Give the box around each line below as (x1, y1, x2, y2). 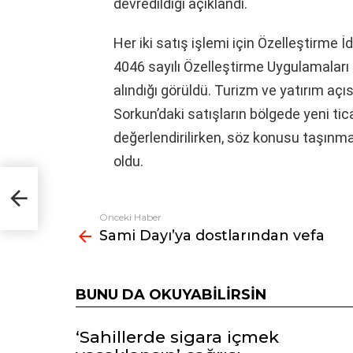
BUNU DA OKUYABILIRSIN (76, 285, 266, 303)
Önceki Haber (99, 210, 162, 223)
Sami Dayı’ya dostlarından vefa (99, 226, 325, 244)
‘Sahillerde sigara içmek (76, 326, 279, 347)
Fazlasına (76, 211, 125, 226)
